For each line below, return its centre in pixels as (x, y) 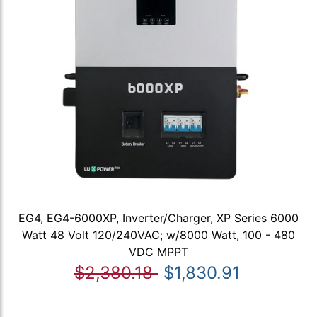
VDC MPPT (158, 252)
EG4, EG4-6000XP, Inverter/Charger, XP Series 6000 (158, 218)
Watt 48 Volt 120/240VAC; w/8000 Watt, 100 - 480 (158, 235)
